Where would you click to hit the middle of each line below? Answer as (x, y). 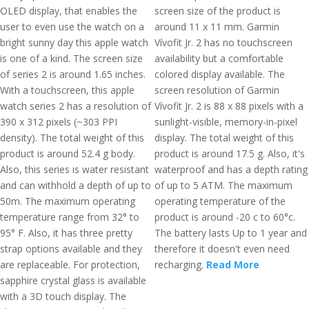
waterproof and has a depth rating (231, 169)
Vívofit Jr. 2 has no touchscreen (223, 42)
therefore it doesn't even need (222, 249)
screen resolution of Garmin (217, 90)
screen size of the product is (218, 11)
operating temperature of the (220, 201)
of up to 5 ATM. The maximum (223, 185)
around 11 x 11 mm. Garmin (217, 27)
